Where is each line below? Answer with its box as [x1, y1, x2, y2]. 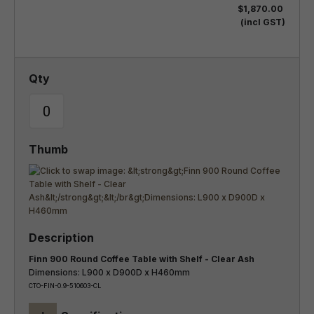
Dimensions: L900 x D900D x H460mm [29, 267, 190, 278]
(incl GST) [240, 17, 285, 27]
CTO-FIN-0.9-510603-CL [29, 282, 101, 289]
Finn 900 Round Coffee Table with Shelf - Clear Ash [29, 254, 254, 264]
